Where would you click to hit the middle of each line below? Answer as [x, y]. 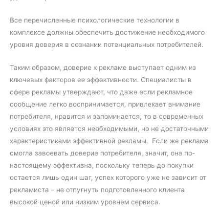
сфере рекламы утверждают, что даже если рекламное [101, 92]
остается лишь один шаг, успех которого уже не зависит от [108, 177]
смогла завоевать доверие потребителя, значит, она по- [102, 153]
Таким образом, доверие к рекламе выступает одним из [103, 67]
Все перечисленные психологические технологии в [95, 20]
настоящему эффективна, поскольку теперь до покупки [102, 165]
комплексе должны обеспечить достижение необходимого [107, 32]
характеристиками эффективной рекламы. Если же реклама [109, 141]
